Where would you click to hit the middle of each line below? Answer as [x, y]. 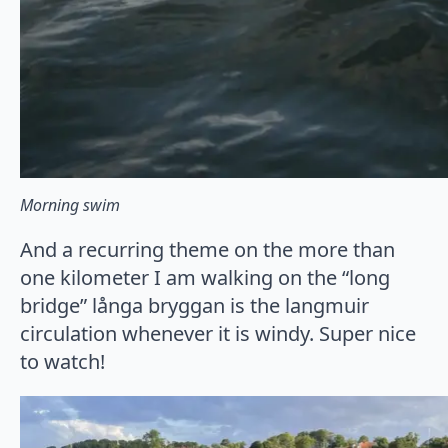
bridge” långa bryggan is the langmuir [194, 305]
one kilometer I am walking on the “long [205, 277]
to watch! [62, 361]
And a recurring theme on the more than [207, 249]
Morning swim [70, 204]
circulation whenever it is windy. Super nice [218, 333]
